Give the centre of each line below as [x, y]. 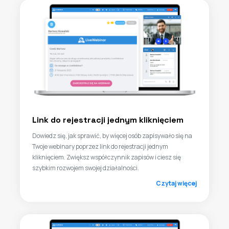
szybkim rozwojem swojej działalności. [86, 168]
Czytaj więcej [176, 183]
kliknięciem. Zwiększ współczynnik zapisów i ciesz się [107, 157]
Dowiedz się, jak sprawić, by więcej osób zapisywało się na [112, 136]
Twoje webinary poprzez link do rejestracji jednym [100, 146]
